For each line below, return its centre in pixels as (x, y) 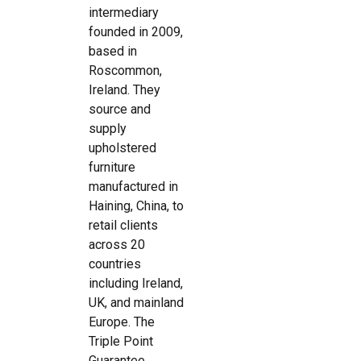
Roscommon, (125, 71)
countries (115, 264)
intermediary (124, 12)
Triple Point (121, 341)
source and (120, 109)
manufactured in (133, 187)
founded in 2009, (136, 32)
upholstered (122, 148)
